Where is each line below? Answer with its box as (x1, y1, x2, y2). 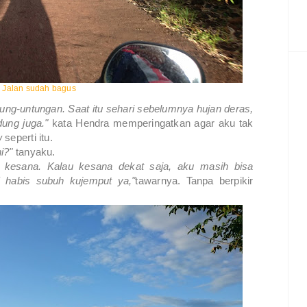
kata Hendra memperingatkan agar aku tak (52, 117, 254, 130)
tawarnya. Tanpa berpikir (135, 175, 254, 187)
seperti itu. (2, 132, 53, 144)
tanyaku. (12, 146, 56, 158)
